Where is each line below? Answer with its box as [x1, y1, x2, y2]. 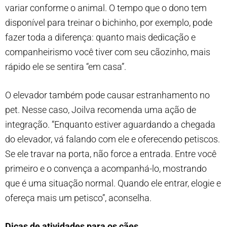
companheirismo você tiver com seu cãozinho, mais [5, 46, 210, 57]
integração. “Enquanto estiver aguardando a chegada [5, 119, 215, 130]
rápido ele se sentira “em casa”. [5, 61, 126, 72]
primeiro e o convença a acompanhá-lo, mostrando [5, 163, 207, 174]
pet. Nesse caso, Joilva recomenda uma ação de [5, 104, 196, 115]
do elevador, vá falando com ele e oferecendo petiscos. [5, 133, 220, 144]
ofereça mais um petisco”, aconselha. [5, 192, 152, 203]
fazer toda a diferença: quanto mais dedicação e [5, 31, 196, 43]
